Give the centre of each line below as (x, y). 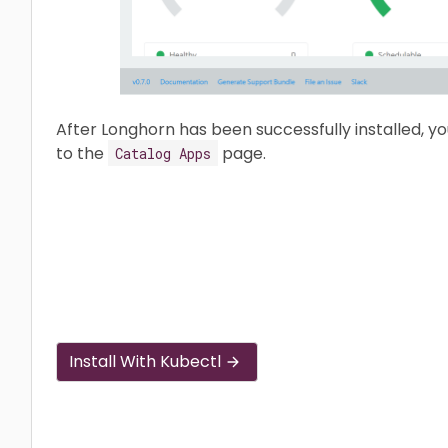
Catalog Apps (163, 153)
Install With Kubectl (145, 361)
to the (82, 153)
